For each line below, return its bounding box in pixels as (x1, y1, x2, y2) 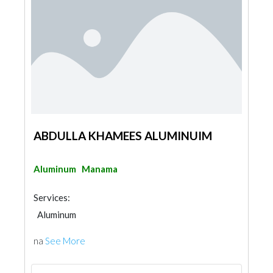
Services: (34, 192, 70, 203)
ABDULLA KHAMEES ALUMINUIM (34, 129, 212, 143)
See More (45, 235, 85, 246)
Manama (82, 163, 118, 174)
